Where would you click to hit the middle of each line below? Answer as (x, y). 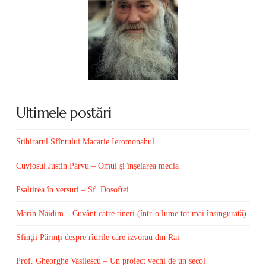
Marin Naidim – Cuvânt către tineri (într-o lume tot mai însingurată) (131, 214)
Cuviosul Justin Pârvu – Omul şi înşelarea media (97, 166)
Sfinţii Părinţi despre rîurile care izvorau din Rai (97, 237)
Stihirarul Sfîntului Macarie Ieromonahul (85, 142)
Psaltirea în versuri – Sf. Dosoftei (72, 189)
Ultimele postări (64, 113)
